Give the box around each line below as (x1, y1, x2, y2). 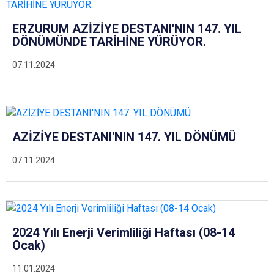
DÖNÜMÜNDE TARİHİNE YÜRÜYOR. (12, 34, 206, 49)
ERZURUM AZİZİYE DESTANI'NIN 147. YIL (12, 21, 242, 36)
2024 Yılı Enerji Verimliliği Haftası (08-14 (12, 224, 235, 240)
